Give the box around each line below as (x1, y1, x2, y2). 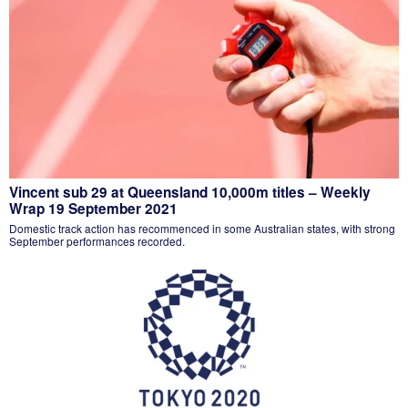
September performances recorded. (9, 232, 185, 249)
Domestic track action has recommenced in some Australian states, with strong (9, 219, 395, 236)
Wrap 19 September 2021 (9, 198, 178, 219)
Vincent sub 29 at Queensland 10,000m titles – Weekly (9, 181, 371, 202)
